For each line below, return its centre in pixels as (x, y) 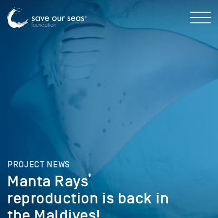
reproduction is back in (88, 198)
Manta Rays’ (50, 181)
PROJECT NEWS (39, 164)
